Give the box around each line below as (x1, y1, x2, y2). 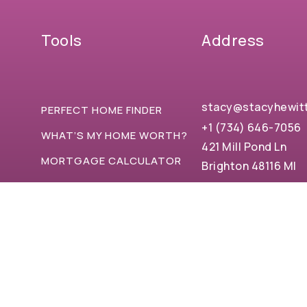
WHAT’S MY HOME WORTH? (41, 128, 188, 143)
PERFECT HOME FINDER (41, 103, 163, 118)
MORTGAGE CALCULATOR (41, 153, 182, 169)
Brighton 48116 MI (201, 158, 297, 174)
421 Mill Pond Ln (201, 139, 287, 155)
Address (201, 30, 265, 51)
